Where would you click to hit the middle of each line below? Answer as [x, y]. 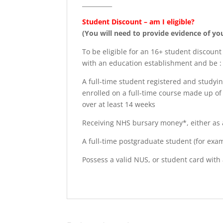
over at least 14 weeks [119, 104]
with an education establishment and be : [152, 63]
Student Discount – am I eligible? [139, 22]
